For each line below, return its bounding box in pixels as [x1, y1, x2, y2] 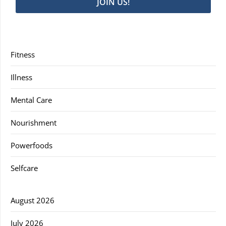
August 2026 [11, 195, 54, 205]
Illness [11, 72, 32, 82]
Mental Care [11, 94, 52, 105]
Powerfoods [11, 140, 52, 150]
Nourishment [11, 117, 56, 128]
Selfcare [11, 162, 38, 173]
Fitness [11, 49, 35, 60]
